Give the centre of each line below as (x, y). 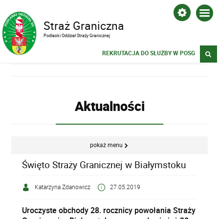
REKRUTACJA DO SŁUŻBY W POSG (149, 53)
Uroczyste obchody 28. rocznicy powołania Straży (109, 210)
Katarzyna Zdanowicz (62, 187)
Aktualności (109, 106)
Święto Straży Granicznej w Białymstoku (104, 164)
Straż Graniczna (84, 26)
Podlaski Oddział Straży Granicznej (77, 35)
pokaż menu (106, 145)
